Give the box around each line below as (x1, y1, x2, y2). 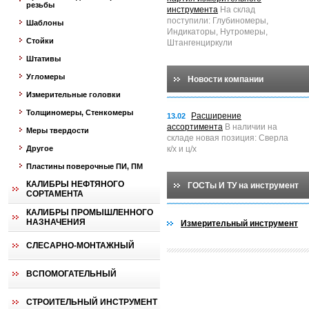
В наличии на (223, 122, 277, 132)
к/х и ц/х (167, 144, 197, 154)
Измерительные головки (26, 90, 121, 99)
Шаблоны (26, 19, 63, 27)
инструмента (167, 5, 218, 14)
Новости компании (188, 74, 263, 84)
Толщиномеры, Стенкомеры (26, 108, 133, 117)
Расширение (191, 111, 241, 121)
